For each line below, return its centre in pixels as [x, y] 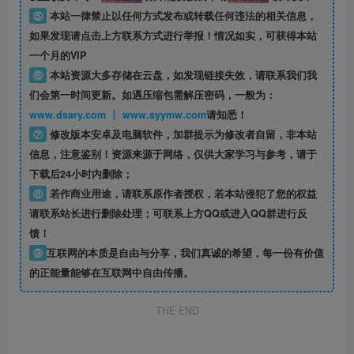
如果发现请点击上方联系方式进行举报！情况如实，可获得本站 [173, 36]
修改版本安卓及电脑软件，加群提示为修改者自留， [166, 135]
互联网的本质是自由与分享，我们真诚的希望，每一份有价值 [185, 253]
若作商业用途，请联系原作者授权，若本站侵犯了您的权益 [181, 194]
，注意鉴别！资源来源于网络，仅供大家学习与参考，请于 [183, 154]
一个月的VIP [57, 56]
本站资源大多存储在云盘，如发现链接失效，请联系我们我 [181, 75]
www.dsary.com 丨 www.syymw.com [157, 115]
